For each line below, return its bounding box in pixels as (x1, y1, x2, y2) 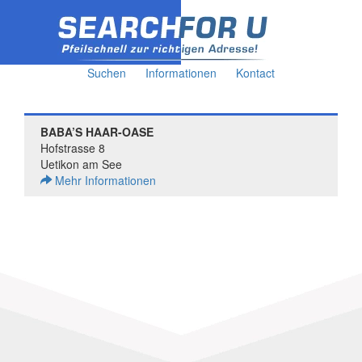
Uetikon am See (40, 156, 122, 172)
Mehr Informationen (52, 172, 156, 188)
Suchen (87, 65, 126, 81)
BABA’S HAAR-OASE (40, 124, 154, 140)
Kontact (236, 65, 275, 81)
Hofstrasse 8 (40, 140, 105, 156)
